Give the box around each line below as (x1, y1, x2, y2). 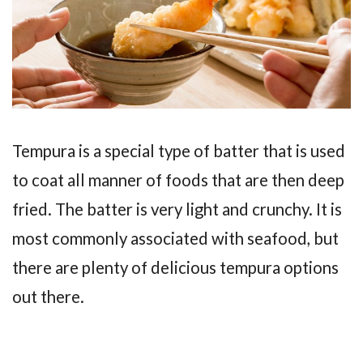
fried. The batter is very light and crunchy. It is (12, 199, 342, 219)
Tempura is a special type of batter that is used (12, 140, 345, 160)
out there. (12, 286, 84, 306)
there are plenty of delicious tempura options (12, 257, 339, 277)
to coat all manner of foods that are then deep (12, 169, 344, 190)
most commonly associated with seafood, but (12, 228, 339, 248)
